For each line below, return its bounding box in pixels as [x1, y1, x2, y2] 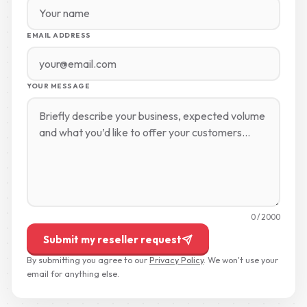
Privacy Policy [149, 254, 204, 265]
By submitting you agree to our [27, 254, 149, 265]
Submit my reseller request [43, 233, 182, 246]
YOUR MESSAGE [27, 82, 90, 90]
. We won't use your [204, 254, 278, 265]
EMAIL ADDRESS [27, 31, 91, 40]
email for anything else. [27, 268, 119, 279]
